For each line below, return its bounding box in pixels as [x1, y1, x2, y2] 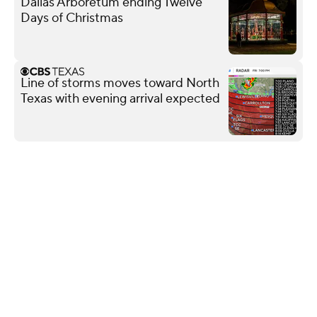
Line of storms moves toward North [21, 74, 219, 91]
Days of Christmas [21, 9, 123, 26]
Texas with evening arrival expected [21, 90, 220, 107]
